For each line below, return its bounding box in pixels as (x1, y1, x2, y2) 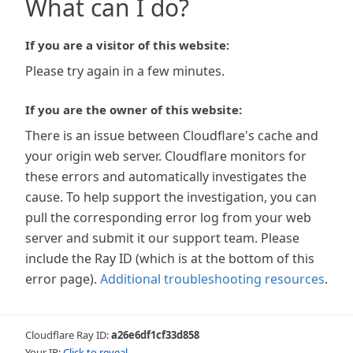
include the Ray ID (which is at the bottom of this (25, 250, 314, 267)
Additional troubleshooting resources (100, 270, 325, 288)
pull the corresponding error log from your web (25, 209, 311, 226)
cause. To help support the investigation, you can (25, 188, 317, 206)
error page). (25, 270, 97, 288)
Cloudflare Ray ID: (25, 328, 111, 342)
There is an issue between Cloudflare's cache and (25, 127, 318, 144)
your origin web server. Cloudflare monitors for (25, 147, 307, 165)
